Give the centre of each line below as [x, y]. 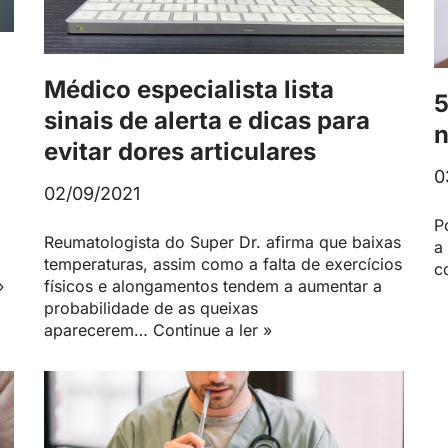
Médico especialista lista [189, 89]
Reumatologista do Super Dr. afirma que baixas [222, 241]
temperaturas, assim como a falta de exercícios [223, 263]
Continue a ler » [212, 329]
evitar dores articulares [180, 151]
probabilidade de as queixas [151, 307]
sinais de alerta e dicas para [207, 120]
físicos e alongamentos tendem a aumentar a [213, 285]
